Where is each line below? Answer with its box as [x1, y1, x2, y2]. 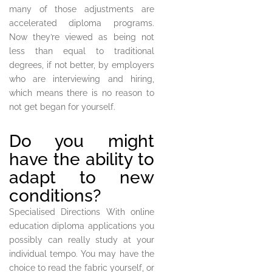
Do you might [9, 131, 154, 152]
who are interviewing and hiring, [9, 74, 154, 84]
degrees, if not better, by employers [9, 60, 154, 70]
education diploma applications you [9, 221, 154, 231]
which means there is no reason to [9, 88, 154, 98]
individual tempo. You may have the [9, 249, 154, 259]
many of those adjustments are [9, 4, 154, 15]
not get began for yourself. [9, 102, 115, 112]
